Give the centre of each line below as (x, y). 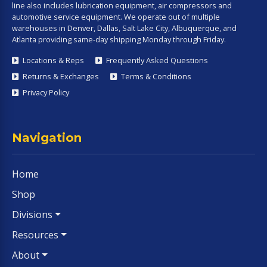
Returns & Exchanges (60, 77)
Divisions (32, 215)
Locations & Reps (52, 60)
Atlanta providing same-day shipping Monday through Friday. (119, 40)
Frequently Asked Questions (156, 60)
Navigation (47, 138)
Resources (35, 235)
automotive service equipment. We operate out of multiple (116, 17)
